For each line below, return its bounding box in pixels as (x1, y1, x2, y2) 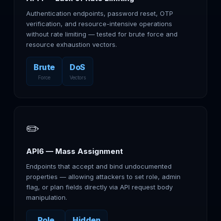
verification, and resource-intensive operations (26, 20, 172, 28)
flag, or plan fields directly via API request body (26, 183, 173, 191)
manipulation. (26, 193, 67, 201)
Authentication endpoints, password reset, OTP (26, 9, 173, 17)
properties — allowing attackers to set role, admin (26, 173, 181, 181)
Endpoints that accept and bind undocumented (26, 162, 172, 170)
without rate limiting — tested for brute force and (26, 30, 178, 38)
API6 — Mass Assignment (26, 147, 123, 156)
